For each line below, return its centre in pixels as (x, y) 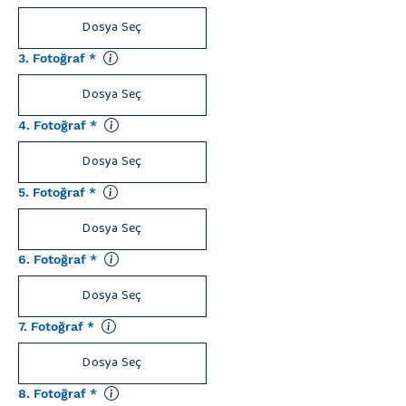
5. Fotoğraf (52, 192)
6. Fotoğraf (52, 259)
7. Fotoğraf (51, 326)
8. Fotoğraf (52, 393)
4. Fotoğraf (52, 125)
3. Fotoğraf (52, 58)
